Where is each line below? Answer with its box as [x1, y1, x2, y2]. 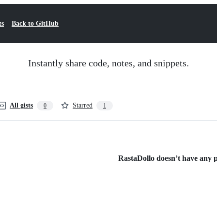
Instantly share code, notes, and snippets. [28, 58, 189, 68]
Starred [73, 102, 93, 109]
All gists [10, 102, 33, 109]
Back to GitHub [12, 20, 59, 27]
